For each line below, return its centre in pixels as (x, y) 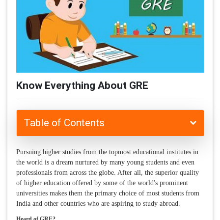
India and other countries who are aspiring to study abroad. (98, 204)
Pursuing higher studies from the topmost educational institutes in (107, 152)
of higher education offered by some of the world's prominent (102, 183)
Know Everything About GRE (82, 86)
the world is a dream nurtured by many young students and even (105, 163)
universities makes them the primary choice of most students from (108, 193)
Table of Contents (64, 123)
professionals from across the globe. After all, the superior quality (107, 173)
